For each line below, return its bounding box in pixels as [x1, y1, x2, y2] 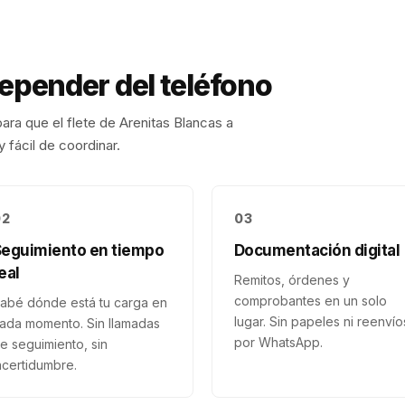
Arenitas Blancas [119, 114, 222, 131]
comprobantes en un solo [234, 293, 387, 308]
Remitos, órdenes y [234, 272, 350, 287]
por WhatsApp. [234, 334, 323, 350]
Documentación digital [234, 241, 400, 259]
